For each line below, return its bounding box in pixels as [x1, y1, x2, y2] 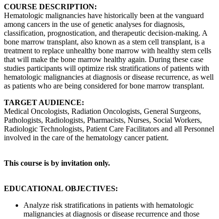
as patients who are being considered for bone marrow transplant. [4, 82, 208, 90]
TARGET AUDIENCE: [4, 98, 84, 107]
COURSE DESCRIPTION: [4, 2, 97, 11]
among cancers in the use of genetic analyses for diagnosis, [4, 20, 185, 28]
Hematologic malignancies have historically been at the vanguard [4, 11, 204, 20]
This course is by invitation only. [4, 159, 110, 167]
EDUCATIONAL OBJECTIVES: [4, 184, 118, 193]
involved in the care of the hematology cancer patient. [4, 133, 169, 142]
